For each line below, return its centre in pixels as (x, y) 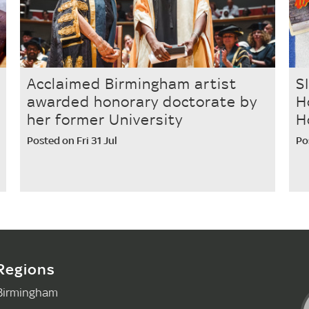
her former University (104, 120)
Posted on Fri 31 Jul (72, 141)
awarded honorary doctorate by (142, 102)
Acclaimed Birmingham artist (131, 84)
